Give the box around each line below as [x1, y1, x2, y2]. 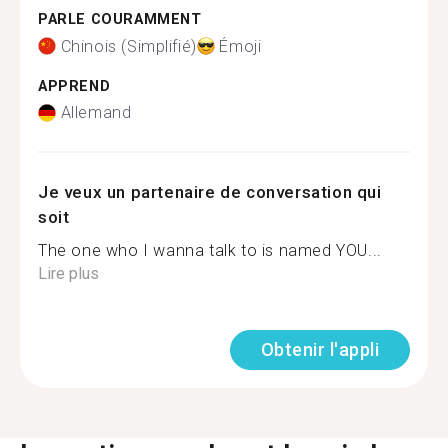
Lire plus [38, 264, 99, 283]
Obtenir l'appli [260, 339, 379, 360]
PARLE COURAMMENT [38, 11, 202, 28]
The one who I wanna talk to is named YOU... [38, 241, 382, 260]
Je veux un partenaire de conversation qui [38, 182, 382, 202]
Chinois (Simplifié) [60, 36, 197, 56]
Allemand [60, 103, 132, 122]
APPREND [38, 77, 111, 95]
